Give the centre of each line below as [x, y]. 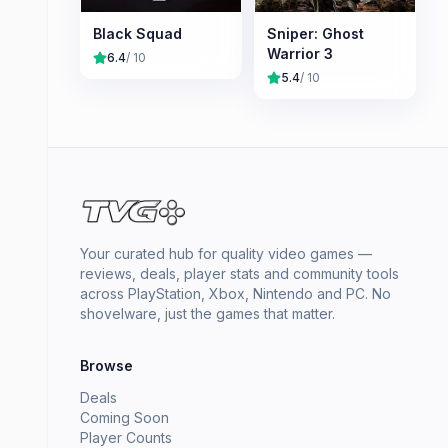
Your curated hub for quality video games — [226, 254]
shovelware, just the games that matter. [207, 314]
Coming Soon [124, 418]
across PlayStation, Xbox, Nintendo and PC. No [235, 294]
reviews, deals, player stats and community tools [239, 274]
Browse [106, 366]
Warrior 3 [300, 54]
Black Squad [137, 34]
